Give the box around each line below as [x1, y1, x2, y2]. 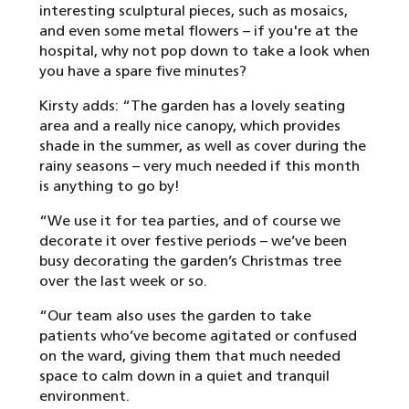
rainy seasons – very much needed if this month [39, 157, 360, 175]
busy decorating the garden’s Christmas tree [39, 252, 341, 270]
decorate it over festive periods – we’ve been [39, 232, 347, 250]
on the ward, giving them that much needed [39, 347, 341, 365]
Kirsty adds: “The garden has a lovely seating [39, 97, 345, 115]
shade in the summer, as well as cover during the [39, 137, 366, 155]
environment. [39, 387, 130, 405]
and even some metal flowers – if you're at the [39, 22, 358, 40]
